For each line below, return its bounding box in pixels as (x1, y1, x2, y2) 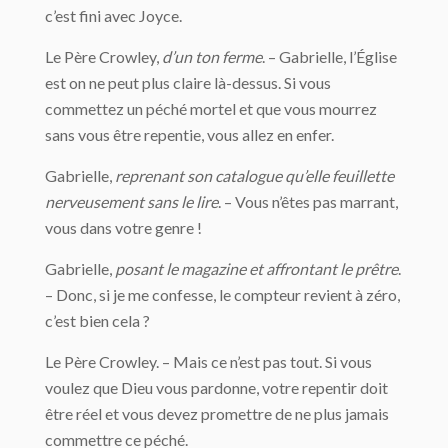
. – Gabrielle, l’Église (262, 47, 397, 66)
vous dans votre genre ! (45, 218, 202, 237)
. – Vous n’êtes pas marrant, (218, 192, 398, 211)
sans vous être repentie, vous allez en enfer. (45, 125, 334, 144)
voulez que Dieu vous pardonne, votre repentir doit (45, 378, 388, 397)
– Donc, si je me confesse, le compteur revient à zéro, (45, 285, 400, 304)
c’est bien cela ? (45, 311, 150, 330)
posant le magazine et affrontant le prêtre (115, 259, 398, 278)
